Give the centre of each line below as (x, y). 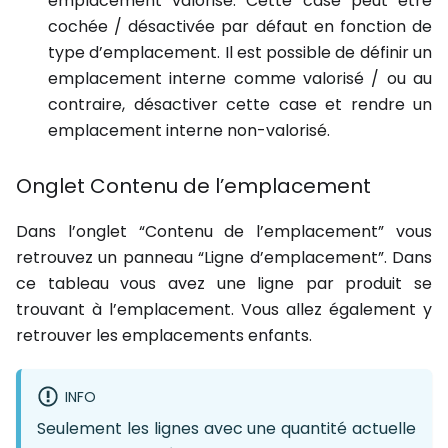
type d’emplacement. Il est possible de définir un (240, 53)
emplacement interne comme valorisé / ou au (240, 79)
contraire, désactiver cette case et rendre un (240, 105)
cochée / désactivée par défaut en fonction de (240, 27)
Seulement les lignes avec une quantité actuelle (226, 429)
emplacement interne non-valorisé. (189, 131)
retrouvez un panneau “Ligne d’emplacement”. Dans (224, 258)
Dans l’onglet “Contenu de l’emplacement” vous (224, 232)
